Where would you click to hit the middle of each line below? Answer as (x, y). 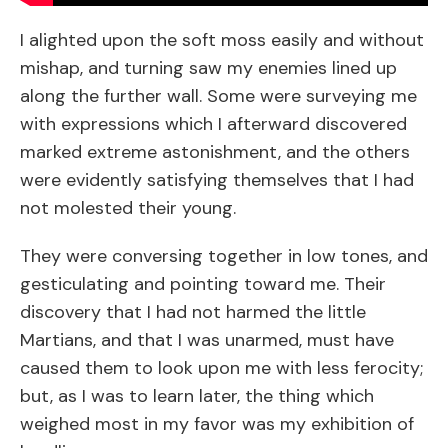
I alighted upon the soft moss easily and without (222, 39)
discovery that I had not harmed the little (193, 311)
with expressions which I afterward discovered (213, 123)
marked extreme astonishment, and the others (215, 151)
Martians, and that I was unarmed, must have (207, 339)
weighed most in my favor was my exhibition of (217, 423)
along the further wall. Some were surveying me (218, 95)
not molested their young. (128, 207)
